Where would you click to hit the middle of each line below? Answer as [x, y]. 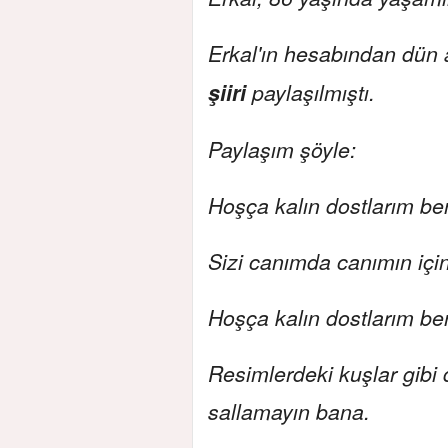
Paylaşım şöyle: [282, 148]
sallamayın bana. [289, 410]
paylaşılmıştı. [310, 91]
